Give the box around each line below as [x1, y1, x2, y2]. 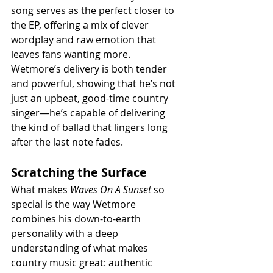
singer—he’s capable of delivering [11, 106, 168, 120]
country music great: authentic [11, 256, 155, 270]
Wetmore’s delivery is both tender [11, 62, 169, 76]
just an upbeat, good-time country [11, 91, 171, 105]
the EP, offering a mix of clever [11, 18, 151, 32]
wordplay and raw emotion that [11, 33, 158, 47]
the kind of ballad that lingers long [11, 121, 170, 135]
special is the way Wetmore [11, 197, 138, 211]
